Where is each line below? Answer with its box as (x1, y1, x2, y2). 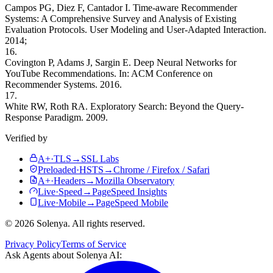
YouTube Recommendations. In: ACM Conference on (5, 68, 213, 79)
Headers (54, 175, 85, 186)
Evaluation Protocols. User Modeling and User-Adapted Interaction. (5, 24, 266, 35)
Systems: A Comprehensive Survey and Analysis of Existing (5, 13, 236, 24)
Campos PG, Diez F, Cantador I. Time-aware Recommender (5, 2, 237, 13)
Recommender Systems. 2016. (5, 79, 122, 90)
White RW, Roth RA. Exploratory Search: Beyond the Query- (5, 101, 244, 112)
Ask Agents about (5, 250, 76, 261)
